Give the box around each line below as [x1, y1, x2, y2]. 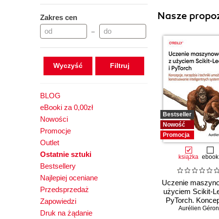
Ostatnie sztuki [40, 150, 91, 158]
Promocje [40, 127, 71, 135]
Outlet [40, 138, 59, 147]
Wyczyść [53, 62, 83, 69]
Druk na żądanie [40, 209, 92, 217]
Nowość [163, 121, 185, 128]
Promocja [163, 131, 190, 138]
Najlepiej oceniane [40, 174, 98, 182]
